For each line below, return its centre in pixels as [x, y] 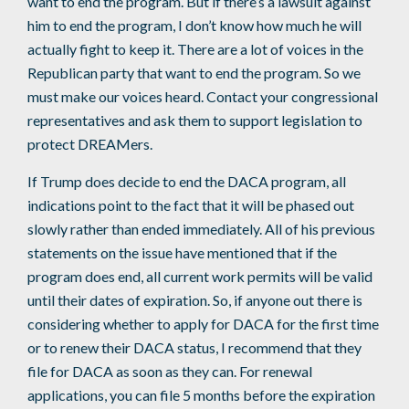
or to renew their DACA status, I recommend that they [194, 348]
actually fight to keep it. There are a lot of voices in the [195, 49]
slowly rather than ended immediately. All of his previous [201, 229]
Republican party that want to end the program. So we [194, 73]
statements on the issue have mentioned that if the [182, 253]
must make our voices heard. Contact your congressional [203, 97]
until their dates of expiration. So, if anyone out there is [195, 300]
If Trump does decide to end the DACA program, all [187, 182]
